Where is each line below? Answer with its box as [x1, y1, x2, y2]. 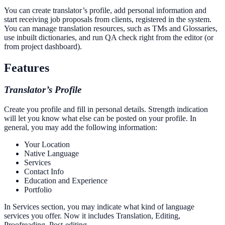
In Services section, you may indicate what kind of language [4, 202, 194, 211]
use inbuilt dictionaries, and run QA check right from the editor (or [4, 33, 213, 42]
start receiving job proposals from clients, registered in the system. [4, 15, 211, 24]
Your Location [24, 140, 70, 149]
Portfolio [24, 185, 52, 194]
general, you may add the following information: [4, 123, 157, 132]
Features [4, 61, 49, 74]
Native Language [24, 149, 79, 158]
